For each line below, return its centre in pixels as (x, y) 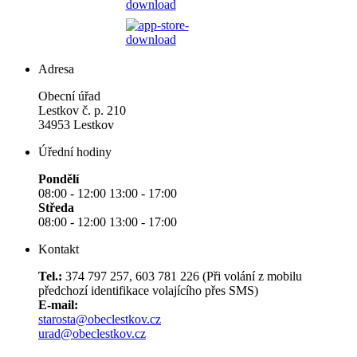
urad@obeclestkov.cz (92, 333)
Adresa (56, 69)
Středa (56, 207)
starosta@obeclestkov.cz (100, 319)
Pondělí (59, 178)
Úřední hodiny (75, 151)
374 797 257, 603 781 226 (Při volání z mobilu (182, 276)
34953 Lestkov (76, 124)
